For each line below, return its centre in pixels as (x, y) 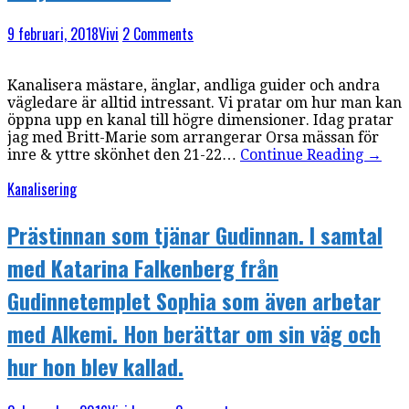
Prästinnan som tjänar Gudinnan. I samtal (195, 234)
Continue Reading (304, 154)
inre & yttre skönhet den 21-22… (124, 154)
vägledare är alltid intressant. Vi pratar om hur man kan (204, 102)
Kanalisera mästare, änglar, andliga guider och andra (194, 85)
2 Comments (158, 33)
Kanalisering (42, 189)
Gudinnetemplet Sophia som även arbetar (194, 300)
